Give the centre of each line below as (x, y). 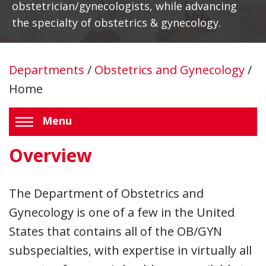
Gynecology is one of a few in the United (122, 212)
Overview (50, 155)
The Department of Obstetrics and (106, 193)
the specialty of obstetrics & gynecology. (116, 23)
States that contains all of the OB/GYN (115, 231)
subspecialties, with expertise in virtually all (130, 250)
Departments (48, 70)
